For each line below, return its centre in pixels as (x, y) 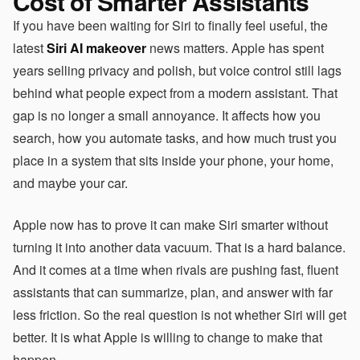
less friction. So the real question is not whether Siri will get (180, 315)
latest (30, 48)
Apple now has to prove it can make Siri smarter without (170, 225)
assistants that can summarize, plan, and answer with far (173, 292)
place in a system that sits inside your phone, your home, (173, 160)
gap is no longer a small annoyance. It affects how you (167, 115)
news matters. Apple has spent (235, 48)
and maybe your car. (70, 183)
